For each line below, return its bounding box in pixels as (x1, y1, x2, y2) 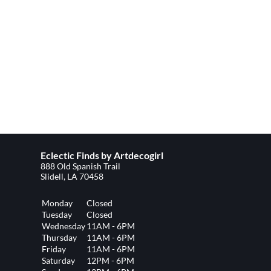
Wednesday (42, 221, 86, 231)
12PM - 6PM (87, 255, 135, 266)
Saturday (42, 255, 76, 266)
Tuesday (42, 209, 73, 220)
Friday (42, 244, 67, 254)
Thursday (42, 232, 77, 243)
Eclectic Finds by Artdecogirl (41, 149, 164, 161)
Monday (42, 198, 73, 208)
